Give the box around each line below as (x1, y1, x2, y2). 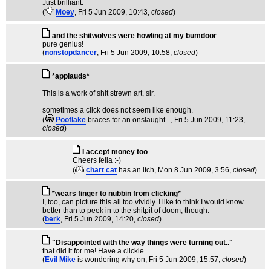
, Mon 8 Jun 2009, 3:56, (154, 166, 233, 174)
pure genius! (42, 40, 83, 48)
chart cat (86, 166, 117, 174)
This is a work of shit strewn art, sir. (42, 89, 155, 97)
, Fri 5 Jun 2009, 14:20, (60, 215, 137, 223)
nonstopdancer (45, 48, 97, 57)
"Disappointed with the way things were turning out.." (52, 238, 233, 247)
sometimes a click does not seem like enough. (42, 106, 193, 114)
